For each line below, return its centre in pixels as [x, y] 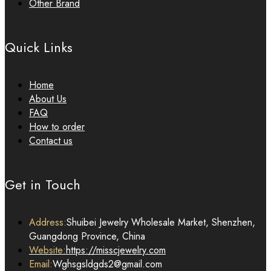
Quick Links [39, 47]
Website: [47, 250]
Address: [48, 222]
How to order [57, 127]
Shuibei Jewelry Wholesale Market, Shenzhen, [161, 222]
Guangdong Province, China [87, 236]
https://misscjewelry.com [116, 250]
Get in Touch [43, 184]
